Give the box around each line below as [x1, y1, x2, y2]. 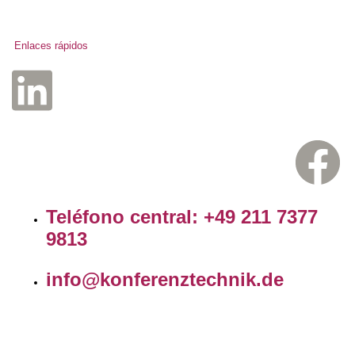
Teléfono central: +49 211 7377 [46, 205, 318, 227]
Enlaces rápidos [14, 39, 88, 52]
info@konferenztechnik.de [46, 269, 284, 291]
